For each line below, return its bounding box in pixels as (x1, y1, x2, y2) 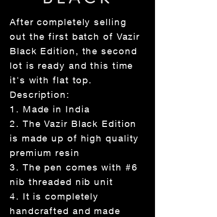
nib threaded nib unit (10, 176, 113, 187)
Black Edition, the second (10, 46, 138, 57)
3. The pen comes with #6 (10, 162, 138, 173)
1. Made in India (10, 104, 93, 115)
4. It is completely (10, 191, 99, 202)
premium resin (10, 147, 80, 158)
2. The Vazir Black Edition (10, 118, 137, 129)
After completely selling (10, 16, 127, 28)
